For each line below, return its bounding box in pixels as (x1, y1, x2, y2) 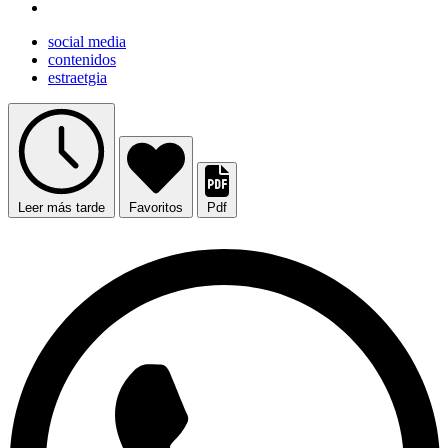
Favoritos (129, 200, 183, 216)
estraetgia (48, 69, 107, 87)
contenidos (48, 51, 116, 69)
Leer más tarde (18, 200, 105, 216)
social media (48, 33, 126, 51)
